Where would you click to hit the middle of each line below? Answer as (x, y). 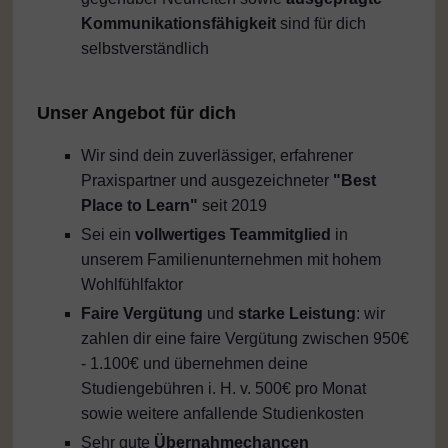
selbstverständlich (144, 49)
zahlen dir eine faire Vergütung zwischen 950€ (244, 339)
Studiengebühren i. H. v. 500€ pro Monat (223, 389)
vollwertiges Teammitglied (232, 235)
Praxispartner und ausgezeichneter (204, 181)
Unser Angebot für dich (136, 113)
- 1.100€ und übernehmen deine (194, 364)
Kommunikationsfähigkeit (180, 24)
